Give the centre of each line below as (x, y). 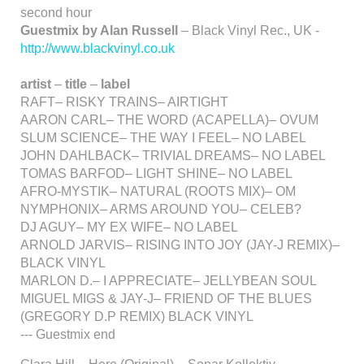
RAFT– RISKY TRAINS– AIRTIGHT (124, 102)
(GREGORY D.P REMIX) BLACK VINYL (137, 316)
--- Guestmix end (68, 334)
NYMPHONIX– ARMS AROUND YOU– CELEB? (161, 209)
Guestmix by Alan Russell (99, 30)
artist (37, 84)
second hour (56, 13)
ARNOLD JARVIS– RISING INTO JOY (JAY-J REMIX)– (180, 245)
